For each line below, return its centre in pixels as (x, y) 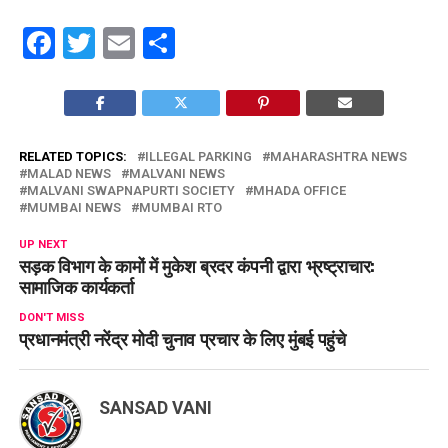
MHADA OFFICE (299, 190)
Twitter (143, 43)
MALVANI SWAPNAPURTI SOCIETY (130, 190)
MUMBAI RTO (180, 207)
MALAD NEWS (68, 173)
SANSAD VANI (155, 408)
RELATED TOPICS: (72, 156)
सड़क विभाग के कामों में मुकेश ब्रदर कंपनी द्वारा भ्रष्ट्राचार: (196, 265)
